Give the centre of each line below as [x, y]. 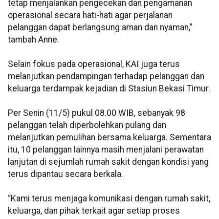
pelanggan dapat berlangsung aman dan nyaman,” [100, 28]
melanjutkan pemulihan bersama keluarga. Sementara [109, 138]
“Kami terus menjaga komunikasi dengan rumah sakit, [109, 199]
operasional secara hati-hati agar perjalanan [90, 15]
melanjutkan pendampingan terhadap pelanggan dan [106, 77]
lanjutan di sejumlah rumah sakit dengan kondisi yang [108, 162]
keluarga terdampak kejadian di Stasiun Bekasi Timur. [109, 89]
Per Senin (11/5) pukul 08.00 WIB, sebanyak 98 [97, 113]
